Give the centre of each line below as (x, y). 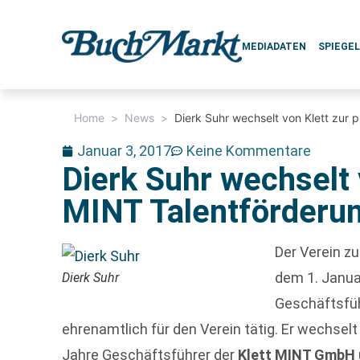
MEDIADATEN (274, 47)
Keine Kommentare (249, 151)
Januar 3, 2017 (125, 151)
